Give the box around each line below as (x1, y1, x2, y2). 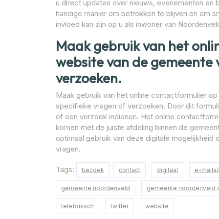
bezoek (82, 166, 104, 174)
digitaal (157, 166, 178, 174)
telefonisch (61, 202, 94, 210)
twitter (110, 202, 129, 210)
